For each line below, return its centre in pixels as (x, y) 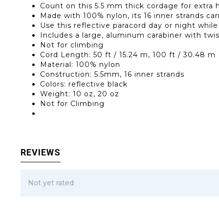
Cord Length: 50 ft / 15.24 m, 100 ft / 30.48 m (128, 55)
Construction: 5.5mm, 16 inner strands (112, 74)
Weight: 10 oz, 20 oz (80, 94)
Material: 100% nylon (80, 64)
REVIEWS (41, 152)
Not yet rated (51, 183)
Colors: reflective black (84, 84)
